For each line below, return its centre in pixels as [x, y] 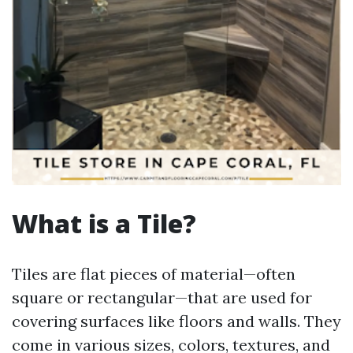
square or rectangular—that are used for [162, 297]
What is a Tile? [104, 223]
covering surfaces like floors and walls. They [176, 321]
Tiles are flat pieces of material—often [154, 274]
